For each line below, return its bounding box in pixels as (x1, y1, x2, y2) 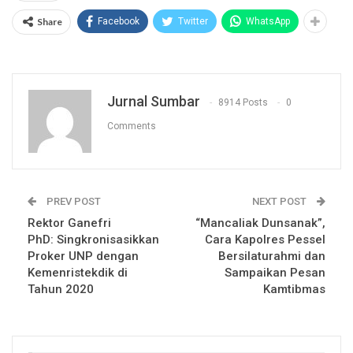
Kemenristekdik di (28, 265, 128, 280)
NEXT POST (252, 195, 309, 207)
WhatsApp (246, 15, 290, 27)
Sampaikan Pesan (225, 265, 325, 280)
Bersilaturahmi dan (218, 248, 325, 263)
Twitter (178, 15, 208, 27)
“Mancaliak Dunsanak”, (195, 215, 325, 230)
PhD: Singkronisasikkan (28, 232, 159, 247)
